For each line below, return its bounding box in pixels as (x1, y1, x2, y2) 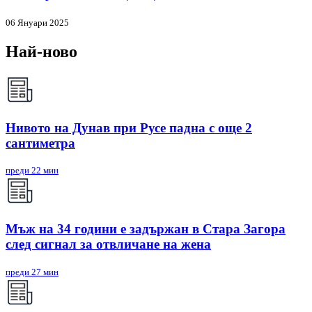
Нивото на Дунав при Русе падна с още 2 (6, 120, 252, 135)
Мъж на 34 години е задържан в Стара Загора (6, 221, 286, 237)
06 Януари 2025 (6, 17, 69, 29)
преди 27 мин (6, 266, 58, 277)
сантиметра (6, 135, 75, 150)
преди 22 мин (6, 165, 58, 176)
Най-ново (6, 42, 77, 61)
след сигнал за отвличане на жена (6, 237, 211, 252)
